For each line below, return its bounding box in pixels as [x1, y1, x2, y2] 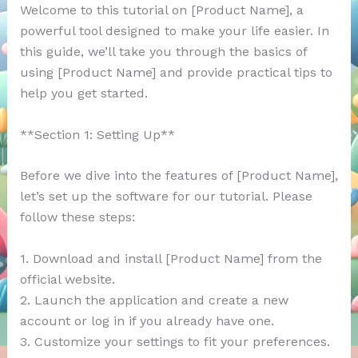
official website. [19, 271, 115, 287]
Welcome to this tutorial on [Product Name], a [19, 2, 304, 18]
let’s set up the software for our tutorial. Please [19, 189, 312, 205]
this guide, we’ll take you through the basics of [19, 44, 307, 60]
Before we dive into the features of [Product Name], [19, 168, 338, 184]
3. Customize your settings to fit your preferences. [19, 333, 330, 349]
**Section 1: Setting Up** [19, 126, 175, 142]
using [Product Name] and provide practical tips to [19, 65, 332, 81]
